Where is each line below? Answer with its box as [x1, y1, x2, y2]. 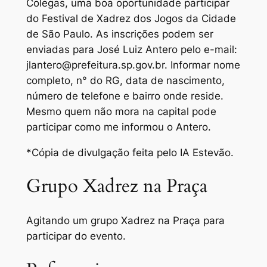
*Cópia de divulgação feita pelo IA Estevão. [26, 146, 234, 159]
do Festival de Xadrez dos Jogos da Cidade [26, 12, 236, 24]
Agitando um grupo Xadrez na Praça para [26, 215, 225, 227]
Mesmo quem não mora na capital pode [26, 105, 216, 117]
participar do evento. [26, 230, 126, 243]
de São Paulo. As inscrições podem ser [26, 27, 213, 40]
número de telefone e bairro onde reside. [26, 89, 223, 102]
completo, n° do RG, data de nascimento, [26, 74, 225, 86]
